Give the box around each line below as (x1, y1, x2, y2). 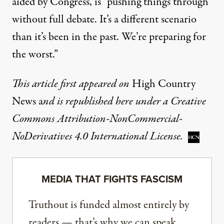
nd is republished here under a (43, 93, 170, 109)
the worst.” (12, 46, 58, 62)
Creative (170, 93, 206, 109)
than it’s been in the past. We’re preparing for (12, 28, 206, 45)
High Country (132, 75, 195, 92)
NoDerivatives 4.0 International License (12, 128, 180, 144)
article (32, 75, 58, 92)
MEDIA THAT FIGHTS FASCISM (41, 171, 182, 186)
